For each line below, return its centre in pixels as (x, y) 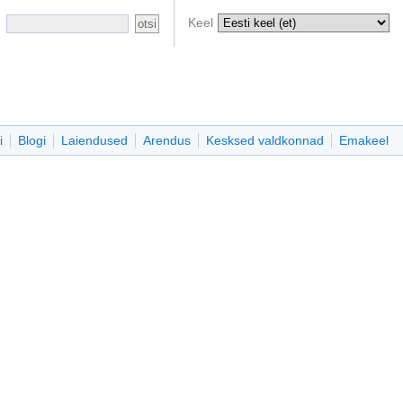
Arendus (167, 141)
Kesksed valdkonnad (265, 141)
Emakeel (364, 141)
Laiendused (94, 141)
